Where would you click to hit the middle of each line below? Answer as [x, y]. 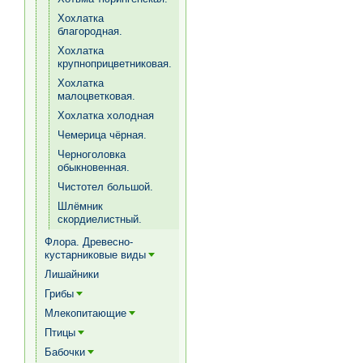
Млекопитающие [85, 313]
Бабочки [65, 352]
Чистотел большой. [105, 187]
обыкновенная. [94, 167]
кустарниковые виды [95, 255]
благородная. [90, 31]
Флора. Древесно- [89, 242]
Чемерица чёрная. [102, 135]
